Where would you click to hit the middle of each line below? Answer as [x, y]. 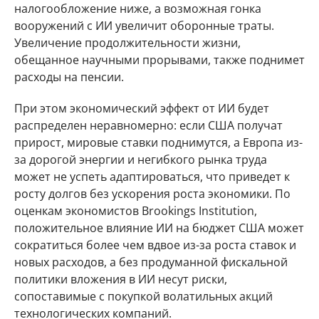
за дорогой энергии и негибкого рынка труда [141, 159]
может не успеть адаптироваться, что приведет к [152, 177]
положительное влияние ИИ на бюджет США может [159, 228]
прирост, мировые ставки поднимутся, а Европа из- [158, 142]
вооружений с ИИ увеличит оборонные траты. [144, 26]
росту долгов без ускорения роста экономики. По [152, 194]
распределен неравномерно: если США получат [148, 125]
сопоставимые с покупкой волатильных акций [143, 296]
